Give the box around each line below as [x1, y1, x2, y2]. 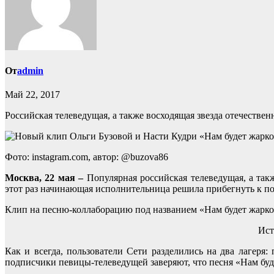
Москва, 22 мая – [5, 172, 87, 183]
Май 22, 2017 [5, 89, 60, 100]
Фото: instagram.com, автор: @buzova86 [5, 152, 168, 163]
